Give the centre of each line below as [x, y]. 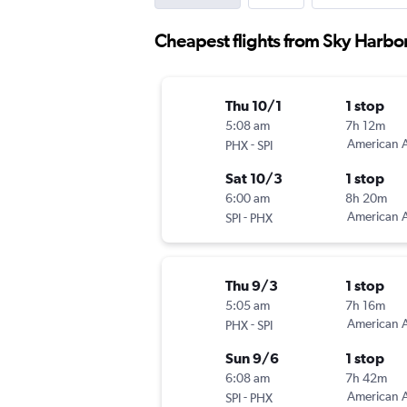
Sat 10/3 [254, 179]
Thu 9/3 [252, 286]
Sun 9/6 [252, 358]
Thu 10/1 [253, 106]
